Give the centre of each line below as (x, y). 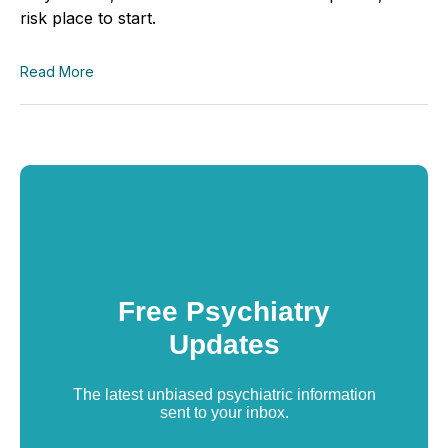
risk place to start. (88, 17)
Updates (224, 344)
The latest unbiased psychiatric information (224, 394)
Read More (57, 71)
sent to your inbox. (224, 412)
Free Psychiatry (224, 311)
